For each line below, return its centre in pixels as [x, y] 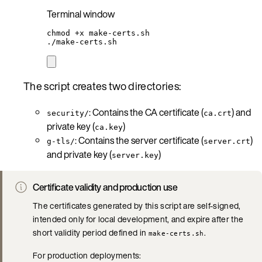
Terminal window [81, 14]
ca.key [109, 127]
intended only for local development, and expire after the [138, 219]
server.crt [227, 141]
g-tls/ [61, 141]
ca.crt [218, 113]
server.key [135, 155]
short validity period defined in [91, 232]
